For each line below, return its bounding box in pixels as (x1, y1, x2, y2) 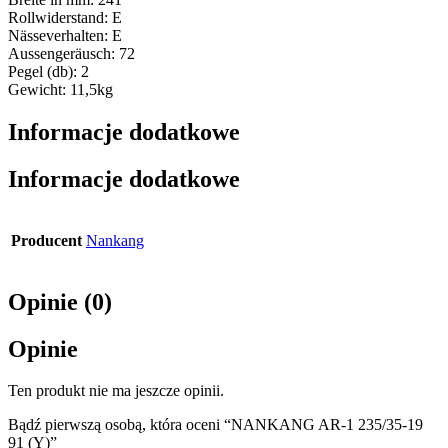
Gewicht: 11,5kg (8, 80, 113, 98)
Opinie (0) (8, 288, 112, 315)
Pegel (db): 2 (8, 62, 89, 80)
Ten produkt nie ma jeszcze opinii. (8, 382, 224, 400)
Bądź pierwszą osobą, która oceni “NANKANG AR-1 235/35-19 (8, 416, 423, 434)
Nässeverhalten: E (8, 26, 122, 44)
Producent (11, 231, 82, 249)
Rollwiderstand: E (8, 8, 122, 26)
